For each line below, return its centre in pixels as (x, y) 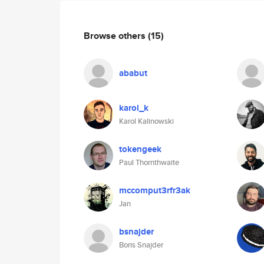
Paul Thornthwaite (149, 162)
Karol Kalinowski (146, 121)
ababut (133, 73)
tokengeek (140, 149)
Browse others (116, 35)
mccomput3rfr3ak (155, 190)
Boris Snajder (141, 245)
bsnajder (136, 232)
